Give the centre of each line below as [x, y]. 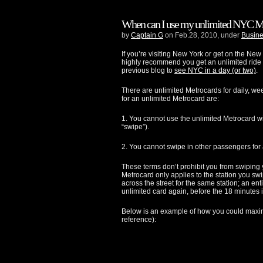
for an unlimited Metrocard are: [170, 99]
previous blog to [148, 71]
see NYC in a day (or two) [215, 71]
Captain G [147, 36]
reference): [139, 220]
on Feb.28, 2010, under [202, 36]
